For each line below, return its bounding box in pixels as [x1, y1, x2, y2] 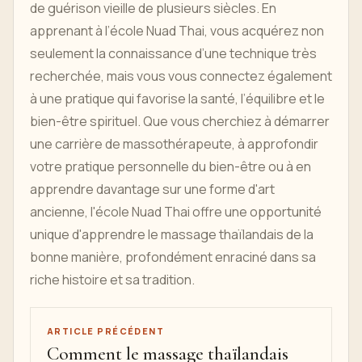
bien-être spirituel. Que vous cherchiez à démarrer [30, 112, 330, 130]
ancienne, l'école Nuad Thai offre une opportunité [30, 203, 322, 221]
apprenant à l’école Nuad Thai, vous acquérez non [30, 22, 324, 40]
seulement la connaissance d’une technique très [30, 44, 317, 62]
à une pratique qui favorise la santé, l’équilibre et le [30, 90, 325, 107]
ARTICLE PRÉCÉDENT [47, 325, 165, 337]
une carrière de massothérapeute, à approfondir [30, 135, 318, 153]
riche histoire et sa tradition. [30, 271, 195, 288]
